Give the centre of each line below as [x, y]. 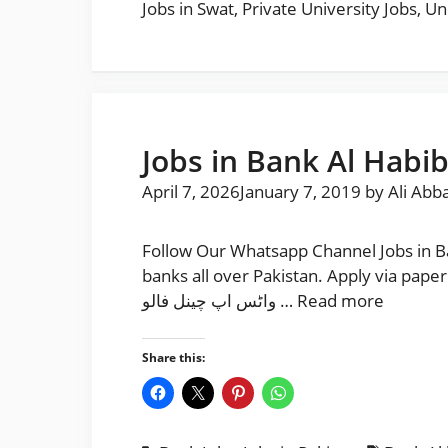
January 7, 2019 [300, 191]
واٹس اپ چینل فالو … [286, 300]
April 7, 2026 [191, 191]
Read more [340, 300]
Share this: [173, 357]
